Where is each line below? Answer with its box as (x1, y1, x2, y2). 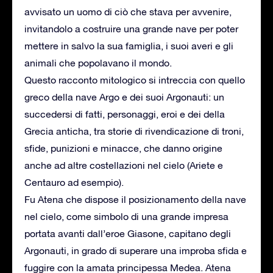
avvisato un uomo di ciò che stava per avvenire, (24, 5, 232, 17)
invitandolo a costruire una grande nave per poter (24, 23, 238, 34)
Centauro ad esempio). (24, 176, 124, 188)
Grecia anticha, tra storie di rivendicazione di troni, (24, 125, 244, 136)
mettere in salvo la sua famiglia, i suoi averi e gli (24, 40, 233, 51)
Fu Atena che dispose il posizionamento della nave (24, 193, 246, 205)
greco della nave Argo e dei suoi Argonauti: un (24, 91, 224, 102)
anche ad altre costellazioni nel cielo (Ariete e (24, 159, 223, 171)
